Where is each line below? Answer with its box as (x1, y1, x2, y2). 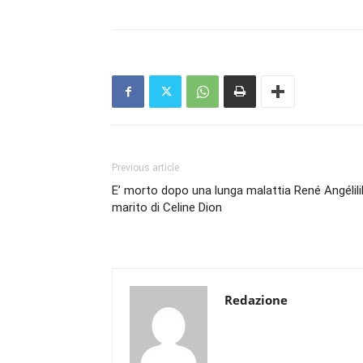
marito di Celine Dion (112, 200, 222, 215)
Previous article (112, 162, 179, 173)
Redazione (224, 292, 288, 308)
